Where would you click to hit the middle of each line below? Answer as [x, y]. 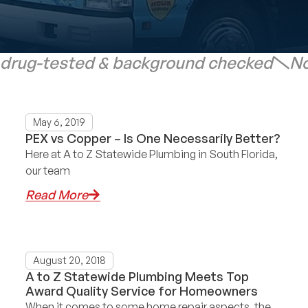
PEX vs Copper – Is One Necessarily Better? [153, 138]
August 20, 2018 [70, 261]
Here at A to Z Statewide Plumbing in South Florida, [152, 154]
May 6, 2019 [59, 122]
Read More [57, 195]
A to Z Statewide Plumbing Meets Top [137, 277]
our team [48, 170]
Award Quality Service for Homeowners [142, 291]
